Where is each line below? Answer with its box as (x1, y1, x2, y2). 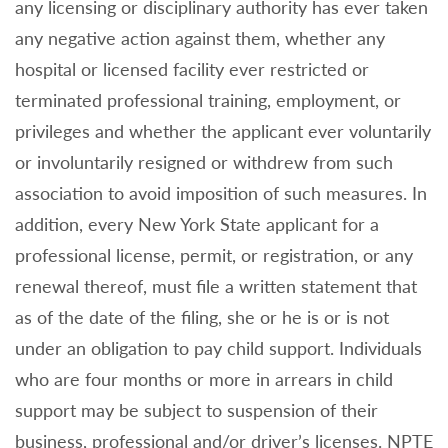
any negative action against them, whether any (15, 27, 385, 50)
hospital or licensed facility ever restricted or (15, 58, 369, 81)
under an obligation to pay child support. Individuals (15, 337, 422, 360)
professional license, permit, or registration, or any (15, 244, 413, 267)
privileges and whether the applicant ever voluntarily (15, 120, 431, 143)
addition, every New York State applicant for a (15, 213, 379, 236)
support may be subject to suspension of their (15, 399, 378, 422)
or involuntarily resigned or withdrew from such (15, 151, 393, 174)
